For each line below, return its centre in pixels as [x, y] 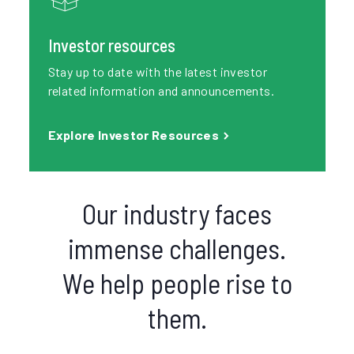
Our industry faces [177, 214]
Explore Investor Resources [135, 135]
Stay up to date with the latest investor [158, 72]
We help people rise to [177, 283]
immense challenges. [177, 249]
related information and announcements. [161, 90]
